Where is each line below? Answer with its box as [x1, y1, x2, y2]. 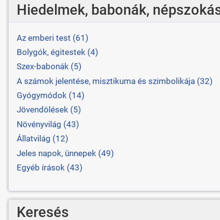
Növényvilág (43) [16, 119, 79, 129]
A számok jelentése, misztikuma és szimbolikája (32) [16, 76, 213, 86]
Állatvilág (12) [16, 134, 68, 144]
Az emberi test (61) [16, 32, 88, 43]
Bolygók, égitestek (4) [16, 47, 98, 57]
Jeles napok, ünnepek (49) [16, 148, 114, 158]
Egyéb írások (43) [16, 162, 82, 172]
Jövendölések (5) [16, 105, 81, 115]
